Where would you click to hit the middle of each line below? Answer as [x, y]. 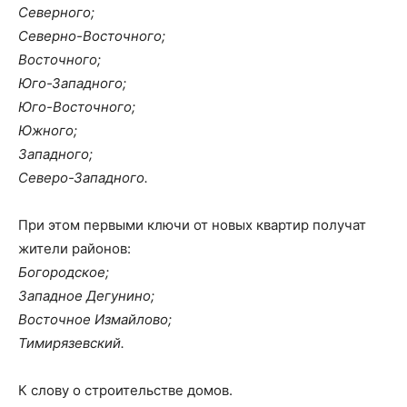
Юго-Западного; [72, 83]
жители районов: [74, 248]
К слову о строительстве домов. [125, 390]
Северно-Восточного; [92, 36]
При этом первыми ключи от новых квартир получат [192, 225]
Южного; [48, 130]
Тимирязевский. [71, 343]
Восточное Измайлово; [95, 319]
